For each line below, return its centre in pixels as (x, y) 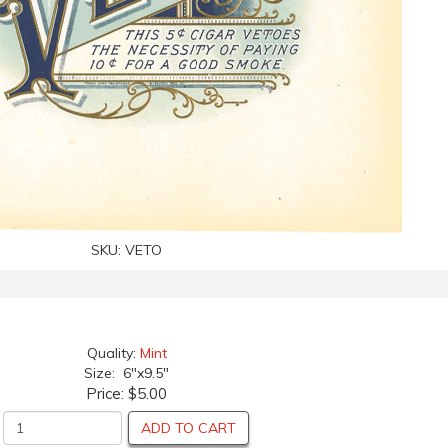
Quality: (113, 353)
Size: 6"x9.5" (126, 373)
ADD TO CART (188, 428)
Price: (107, 393)
